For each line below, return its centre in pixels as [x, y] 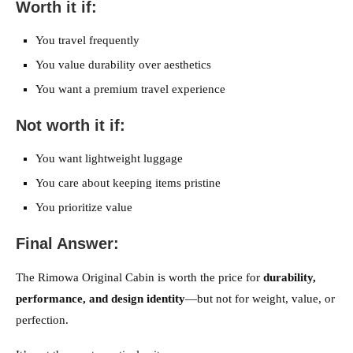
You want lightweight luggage [109, 159]
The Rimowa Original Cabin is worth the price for [139, 278]
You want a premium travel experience [130, 89]
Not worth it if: [71, 126]
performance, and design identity [100, 299]
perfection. [42, 320]
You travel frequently [87, 41]
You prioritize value [84, 208]
